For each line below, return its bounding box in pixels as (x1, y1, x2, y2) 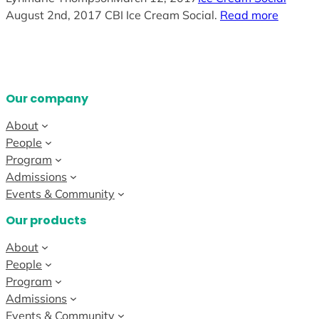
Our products (6, 211, 87, 229)
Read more (220, 8, 278, 23)
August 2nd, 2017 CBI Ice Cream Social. (6, 8, 220, 23)
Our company (6, 90, 88, 107)
